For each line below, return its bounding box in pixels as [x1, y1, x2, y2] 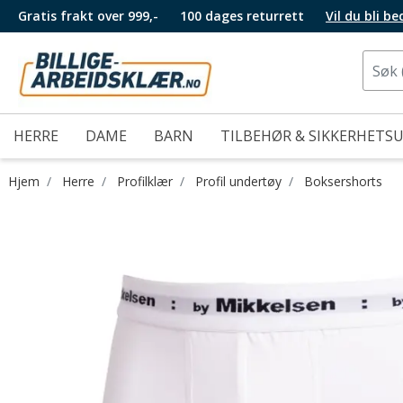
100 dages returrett [180, 7, 304, 24]
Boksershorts [304, 173, 382, 190]
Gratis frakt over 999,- [18, 7, 158, 24]
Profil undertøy [195, 173, 282, 190]
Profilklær [117, 173, 173, 190]
